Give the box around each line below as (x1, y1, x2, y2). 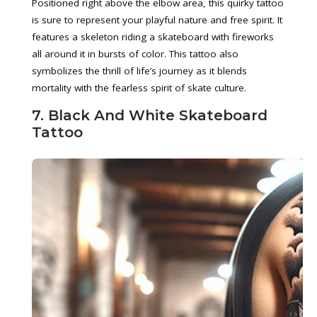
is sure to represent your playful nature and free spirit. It (32, 13, 282, 26)
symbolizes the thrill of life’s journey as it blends (32, 64, 247, 77)
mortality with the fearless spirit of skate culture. (32, 81, 246, 94)
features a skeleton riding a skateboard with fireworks (32, 30, 274, 43)
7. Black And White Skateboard (32, 107, 267, 124)
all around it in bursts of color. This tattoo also (32, 47, 238, 60)
